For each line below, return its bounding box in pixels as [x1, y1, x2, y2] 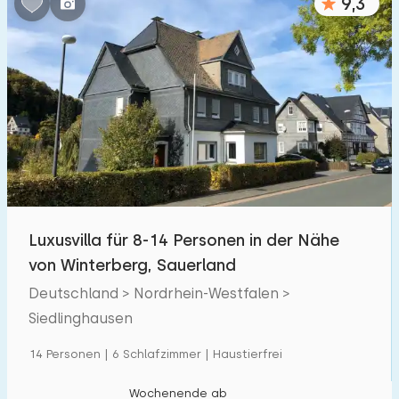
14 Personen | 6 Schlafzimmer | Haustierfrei [28, 347, 282, 361]
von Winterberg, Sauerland [28, 256, 236, 274]
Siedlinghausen [28, 310, 133, 327]
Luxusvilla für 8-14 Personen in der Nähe [28, 231, 339, 249]
